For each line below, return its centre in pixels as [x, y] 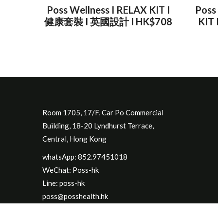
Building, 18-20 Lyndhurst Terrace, [98, 126]
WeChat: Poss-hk [71, 170]
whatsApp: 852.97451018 [85, 157]
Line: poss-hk [64, 183]
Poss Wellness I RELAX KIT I [108, 10]
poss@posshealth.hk [75, 196]
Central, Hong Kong [74, 139]
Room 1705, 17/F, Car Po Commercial [103, 112]
